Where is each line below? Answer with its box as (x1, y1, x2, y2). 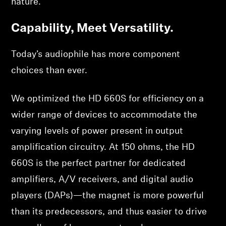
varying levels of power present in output (11, 127, 184, 136)
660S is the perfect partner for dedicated (11, 159, 186, 168)
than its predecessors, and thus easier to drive (11, 207, 207, 217)
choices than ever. (11, 66, 88, 76)
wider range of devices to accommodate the (11, 110, 198, 120)
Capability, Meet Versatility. (11, 23, 174, 35)
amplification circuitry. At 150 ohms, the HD (11, 143, 195, 152)
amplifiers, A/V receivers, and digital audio (11, 175, 194, 185)
